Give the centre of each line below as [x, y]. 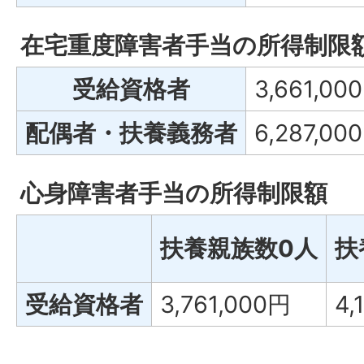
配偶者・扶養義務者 [131, 133]
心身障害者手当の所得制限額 [174, 193]
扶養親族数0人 [239, 248]
